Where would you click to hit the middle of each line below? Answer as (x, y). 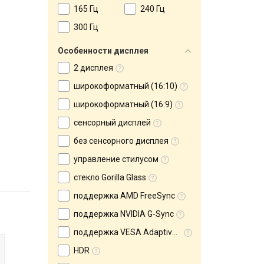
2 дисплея (93, 68)
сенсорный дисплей (112, 123)
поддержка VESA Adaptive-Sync (123, 232)
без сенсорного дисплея (121, 141)
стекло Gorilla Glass (110, 177)
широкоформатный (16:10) (126, 86)
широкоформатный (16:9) (123, 104)
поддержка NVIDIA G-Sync (124, 214)
